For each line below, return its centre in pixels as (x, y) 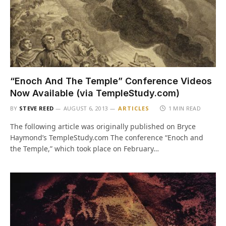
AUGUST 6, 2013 (86, 108)
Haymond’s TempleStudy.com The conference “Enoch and (107, 137)
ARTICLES (134, 108)
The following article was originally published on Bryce (103, 126)
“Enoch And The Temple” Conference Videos (111, 81)
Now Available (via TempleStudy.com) (95, 93)
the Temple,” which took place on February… (84, 149)
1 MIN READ (185, 108)
